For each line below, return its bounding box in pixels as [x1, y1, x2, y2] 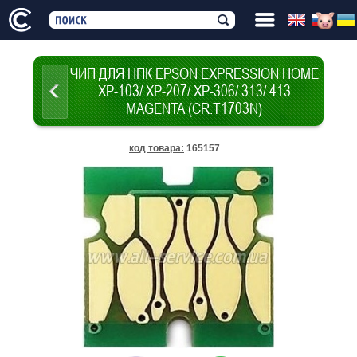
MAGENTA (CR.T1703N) [126, 99, 263, 117]
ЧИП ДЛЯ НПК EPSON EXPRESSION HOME [69, 64, 319, 82]
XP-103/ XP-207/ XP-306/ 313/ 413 [97, 81, 291, 100]
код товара [129, 143, 181, 154]
